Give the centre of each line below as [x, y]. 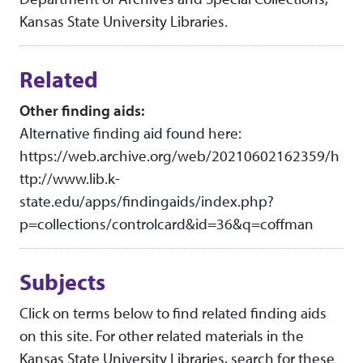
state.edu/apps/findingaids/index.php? [147, 201]
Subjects [62, 282]
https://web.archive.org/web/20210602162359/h [179, 156]
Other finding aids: [82, 111]
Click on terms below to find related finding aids [173, 313]
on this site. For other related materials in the [162, 336]
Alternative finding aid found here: [130, 133]
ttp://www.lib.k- [70, 179]
